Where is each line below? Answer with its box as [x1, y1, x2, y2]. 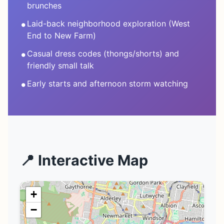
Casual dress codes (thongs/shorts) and [27, 48, 179, 59]
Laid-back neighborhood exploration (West [27, 18, 190, 29]
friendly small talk [27, 60, 94, 71]
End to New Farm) [27, 30, 96, 41]
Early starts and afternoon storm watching [27, 78, 188, 89]
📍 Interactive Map [20, 151, 148, 169]
